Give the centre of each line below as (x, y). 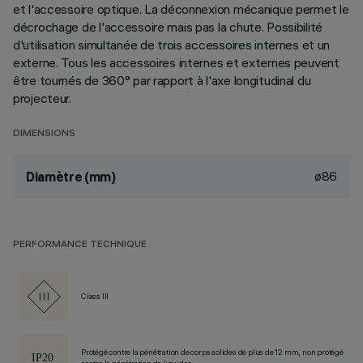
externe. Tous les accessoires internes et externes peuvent (176, 62)
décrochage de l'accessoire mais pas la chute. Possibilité (168, 27)
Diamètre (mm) (71, 177)
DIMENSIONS (44, 134)
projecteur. (42, 98)
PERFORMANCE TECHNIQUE (80, 245)
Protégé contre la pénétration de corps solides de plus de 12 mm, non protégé (212, 352)
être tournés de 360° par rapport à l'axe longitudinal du (162, 80)
